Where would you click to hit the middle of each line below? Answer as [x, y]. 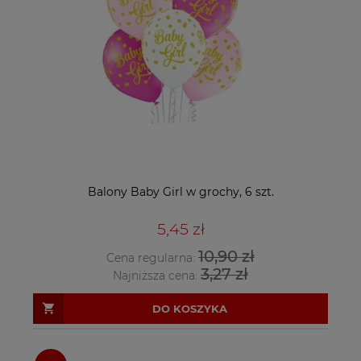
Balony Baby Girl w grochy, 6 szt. [180, 192]
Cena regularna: [152, 257]
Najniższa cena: [157, 276]
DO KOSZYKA [190, 308]
